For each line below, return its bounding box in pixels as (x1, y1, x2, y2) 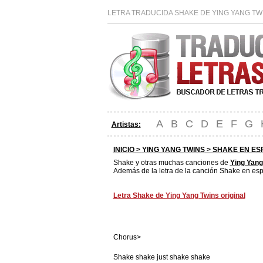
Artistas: (111, 120, 141, 129)
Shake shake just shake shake (113, 253, 210, 261)
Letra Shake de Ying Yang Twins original (113, 191, 245, 200)
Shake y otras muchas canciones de (113, 159, 230, 167)
